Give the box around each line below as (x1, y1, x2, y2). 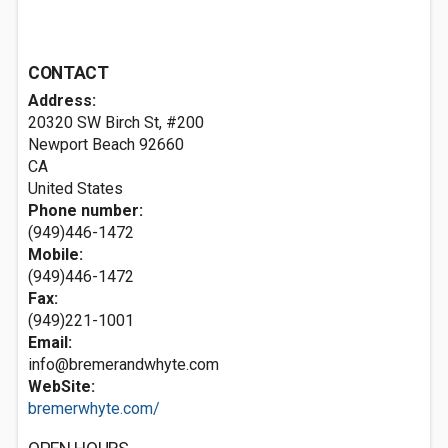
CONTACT (28, 63, 109, 83)
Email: (28, 333, 72, 352)
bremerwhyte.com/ (28, 399, 160, 418)
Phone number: (28, 201, 143, 220)
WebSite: (28, 377, 95, 396)
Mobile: (28, 245, 83, 264)
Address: (28, 91, 96, 110)
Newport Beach (28, 135, 135, 154)
